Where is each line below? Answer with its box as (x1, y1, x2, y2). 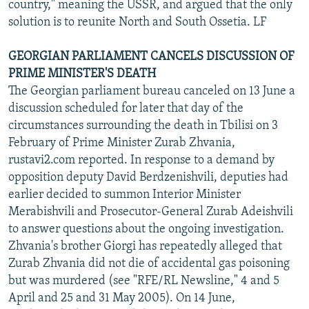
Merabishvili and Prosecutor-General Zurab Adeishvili (8, 205, 293, 219)
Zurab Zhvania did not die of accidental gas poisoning (8, 257, 290, 270)
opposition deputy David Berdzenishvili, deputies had (8, 170, 288, 184)
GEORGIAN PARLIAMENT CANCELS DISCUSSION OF (8, 50, 294, 63)
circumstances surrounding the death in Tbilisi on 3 (8, 119, 278, 132)
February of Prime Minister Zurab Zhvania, (8, 136, 235, 150)
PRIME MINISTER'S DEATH (8, 67, 156, 81)
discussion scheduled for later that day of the (8, 101, 243, 115)
